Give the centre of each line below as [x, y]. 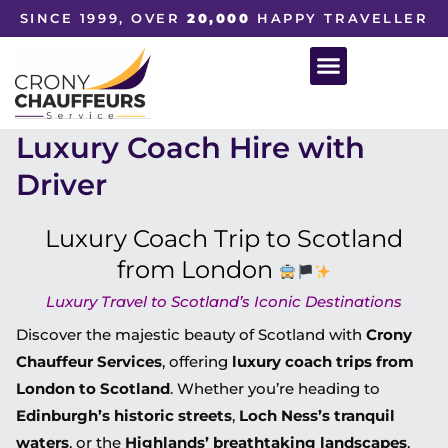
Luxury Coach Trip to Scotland [224, 238]
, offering [197, 361]
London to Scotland [93, 388]
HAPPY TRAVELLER [339, 18]
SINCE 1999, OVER [103, 18]
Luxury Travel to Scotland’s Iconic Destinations [224, 301]
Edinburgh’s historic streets [124, 415]
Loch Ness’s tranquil [317, 415]
